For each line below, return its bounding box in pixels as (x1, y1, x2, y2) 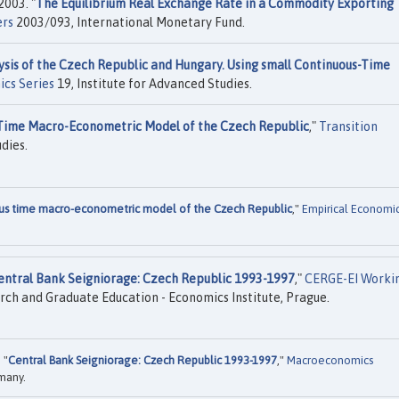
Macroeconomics (287, 354, 373, 368)
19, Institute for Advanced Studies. (54, 77, 252, 92)
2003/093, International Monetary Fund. (13, 15, 245, 30)
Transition (319, 119, 378, 134)
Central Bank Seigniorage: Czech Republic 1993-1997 (8, 354, 277, 368)
